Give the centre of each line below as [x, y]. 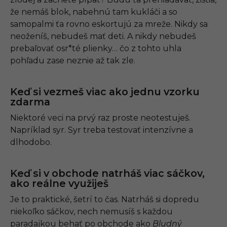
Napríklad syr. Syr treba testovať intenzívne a [102, 130]
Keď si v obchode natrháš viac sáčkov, [107, 174]
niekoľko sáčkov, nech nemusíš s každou [91, 212]
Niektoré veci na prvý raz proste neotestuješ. [100, 118]
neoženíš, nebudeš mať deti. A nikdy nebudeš [103, 36]
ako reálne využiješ [59, 184]
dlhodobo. [31, 142]
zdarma [30, 102]
